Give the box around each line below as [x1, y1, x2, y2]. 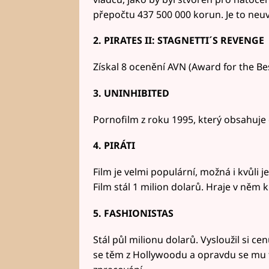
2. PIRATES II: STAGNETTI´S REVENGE [92, 34, 264, 47]
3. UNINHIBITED [92, 86, 169, 100]
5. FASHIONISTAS [92, 206, 174, 220]
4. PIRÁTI [92, 139, 135, 153]
